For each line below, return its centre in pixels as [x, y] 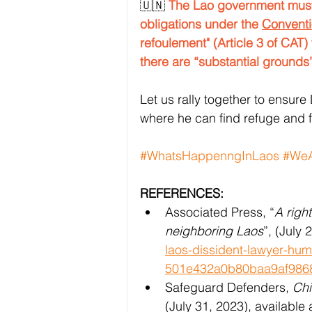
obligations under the [201, 24]
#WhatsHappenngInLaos [210, 155]
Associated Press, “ [220, 212]
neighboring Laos [214, 231]
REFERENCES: [182, 193]
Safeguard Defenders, [229, 287]
